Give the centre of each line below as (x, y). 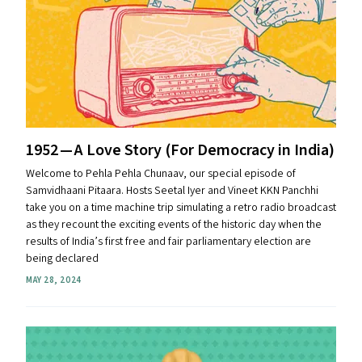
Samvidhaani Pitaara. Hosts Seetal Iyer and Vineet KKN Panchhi (172, 191)
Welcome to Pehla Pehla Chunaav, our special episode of (161, 174)
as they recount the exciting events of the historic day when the (174, 225)
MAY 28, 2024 (54, 280)
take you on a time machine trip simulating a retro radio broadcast (181, 208)
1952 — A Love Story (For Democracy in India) (180, 150)
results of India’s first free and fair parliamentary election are (168, 242)
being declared (62, 259)
